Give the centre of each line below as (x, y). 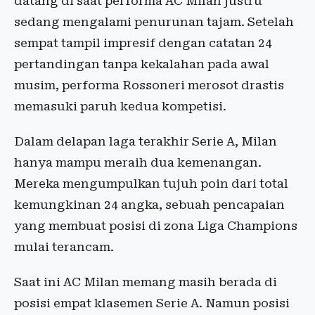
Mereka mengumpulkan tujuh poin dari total (151, 184)
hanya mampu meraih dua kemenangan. (138, 163)
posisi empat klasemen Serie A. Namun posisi (152, 303)
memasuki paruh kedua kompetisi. (120, 107)
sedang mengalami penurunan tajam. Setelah (154, 22)
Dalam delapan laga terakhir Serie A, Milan (146, 142)
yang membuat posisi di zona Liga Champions (156, 226)
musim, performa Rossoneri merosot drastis (149, 85)
